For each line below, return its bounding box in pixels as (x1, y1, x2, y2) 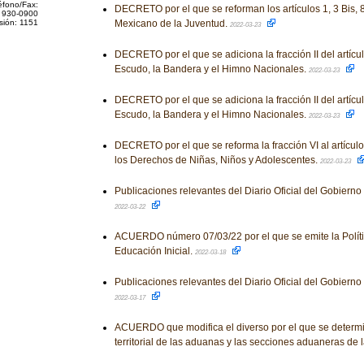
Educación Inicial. (114, 245, 195, 257)
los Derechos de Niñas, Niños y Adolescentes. (114, 154, 320, 166)
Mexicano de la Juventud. (114, 18, 230, 29)
